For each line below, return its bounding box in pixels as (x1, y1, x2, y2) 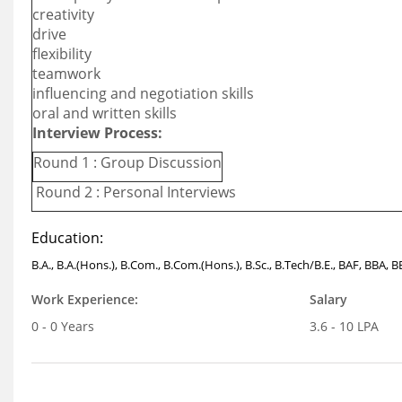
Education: (31, 228, 103, 248)
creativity (32, 4, 94, 24)
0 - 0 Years (31, 318, 94, 335)
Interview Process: (32, 123, 162, 143)
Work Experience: (31, 291, 138, 308)
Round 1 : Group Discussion (33, 153, 222, 172)
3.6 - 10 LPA (309, 318, 379, 335)
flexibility (32, 44, 92, 64)
